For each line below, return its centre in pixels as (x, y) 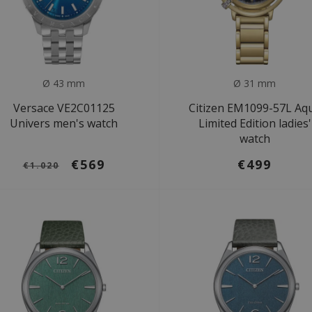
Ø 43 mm (64, 83)
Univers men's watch (64, 123)
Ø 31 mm (255, 83)
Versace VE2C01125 (64, 108)
